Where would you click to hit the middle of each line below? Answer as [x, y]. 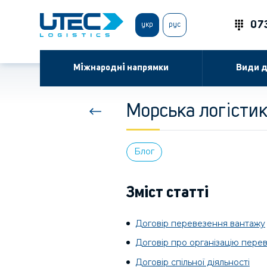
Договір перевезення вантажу [200, 223]
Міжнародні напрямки [121, 68]
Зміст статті [167, 193]
